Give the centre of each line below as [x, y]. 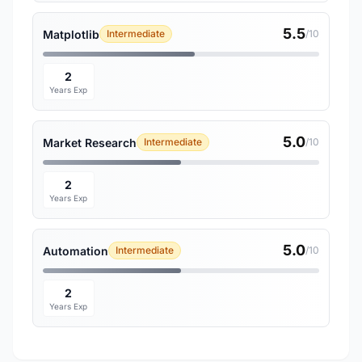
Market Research [90, 142]
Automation [76, 250]
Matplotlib [71, 34]
